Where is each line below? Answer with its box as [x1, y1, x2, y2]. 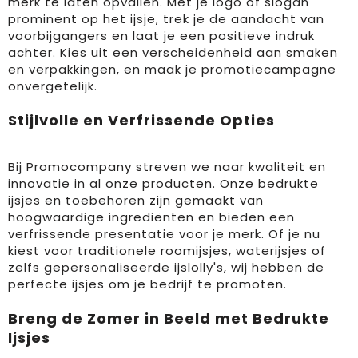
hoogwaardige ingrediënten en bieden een [7, 209, 295, 225]
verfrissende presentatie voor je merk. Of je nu [7, 225, 320, 242]
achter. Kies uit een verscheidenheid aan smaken [7, 44, 338, 61]
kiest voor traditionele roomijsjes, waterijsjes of [7, 242, 326, 259]
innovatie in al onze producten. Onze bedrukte [7, 175, 319, 192]
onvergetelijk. [7, 78, 101, 94]
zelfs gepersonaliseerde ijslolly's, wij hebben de [7, 259, 324, 276]
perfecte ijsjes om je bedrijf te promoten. [7, 276, 291, 292]
